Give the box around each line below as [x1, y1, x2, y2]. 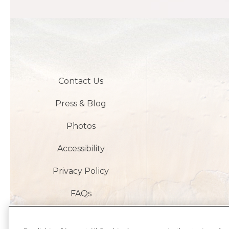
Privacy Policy [53, 166, 109, 176]
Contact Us [58, 76, 104, 86]
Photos [66, 121, 96, 131]
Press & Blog [55, 98, 107, 108]
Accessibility [57, 143, 105, 153]
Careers [65, 211, 97, 221]
